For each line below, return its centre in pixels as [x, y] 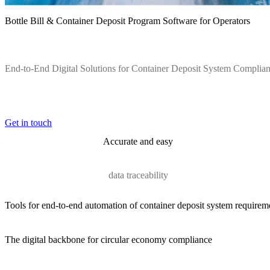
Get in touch [28, 123]
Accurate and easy [138, 142]
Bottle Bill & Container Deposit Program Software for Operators [127, 20]
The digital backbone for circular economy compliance [108, 239]
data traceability [138, 175]
